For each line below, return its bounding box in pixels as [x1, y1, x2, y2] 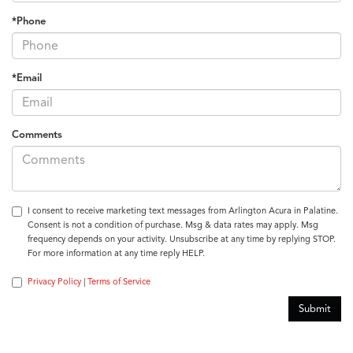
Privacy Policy [28, 276, 81, 288]
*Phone [12, 15, 46, 28]
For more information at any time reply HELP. [28, 247, 205, 259]
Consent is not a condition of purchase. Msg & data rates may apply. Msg [28, 219, 318, 231]
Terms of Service [87, 276, 150, 288]
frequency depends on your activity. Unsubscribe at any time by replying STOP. [28, 233, 336, 245]
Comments [12, 128, 62, 142]
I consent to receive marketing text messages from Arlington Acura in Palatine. [28, 205, 338, 217]
